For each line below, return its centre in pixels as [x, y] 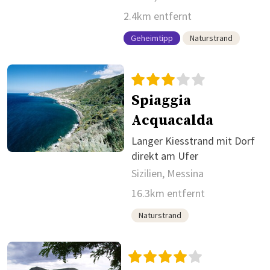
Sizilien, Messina [167, 173]
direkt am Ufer [165, 155]
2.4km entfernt [158, 16]
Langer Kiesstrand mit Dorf [193, 140]
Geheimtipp [152, 38]
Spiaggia [161, 100]
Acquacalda [172, 120]
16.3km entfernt [168, 193]
